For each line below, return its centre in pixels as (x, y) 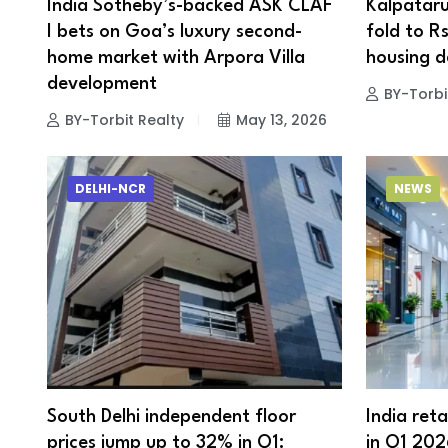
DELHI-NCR (110, 189)
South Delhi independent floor (171, 417)
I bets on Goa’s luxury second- (174, 31)
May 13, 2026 (281, 119)
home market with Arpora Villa (176, 57)
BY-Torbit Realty (124, 119)
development (102, 83)
